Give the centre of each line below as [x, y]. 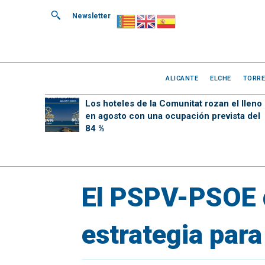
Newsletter [91, 16]
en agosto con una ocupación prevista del [172, 116]
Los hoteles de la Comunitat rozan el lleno [173, 104]
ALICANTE [182, 78]
